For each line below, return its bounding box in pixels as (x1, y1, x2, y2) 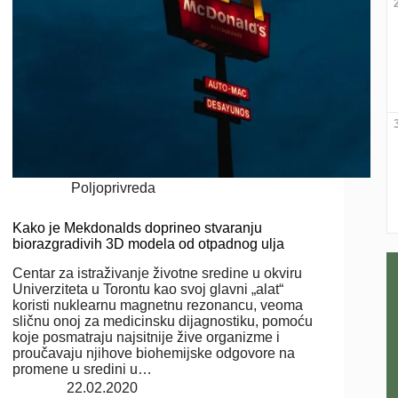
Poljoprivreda (70, 180, 155, 196)
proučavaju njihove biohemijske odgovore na (12, 345, 296, 361)
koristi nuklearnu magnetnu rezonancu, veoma (12, 297, 304, 313)
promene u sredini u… (12, 361, 153, 377)
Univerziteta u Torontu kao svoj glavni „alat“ (12, 281, 284, 297)
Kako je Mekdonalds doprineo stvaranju (12, 220, 263, 236)
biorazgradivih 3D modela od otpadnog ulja (12, 236, 285, 252)
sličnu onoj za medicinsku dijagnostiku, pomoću (12, 313, 314, 329)
